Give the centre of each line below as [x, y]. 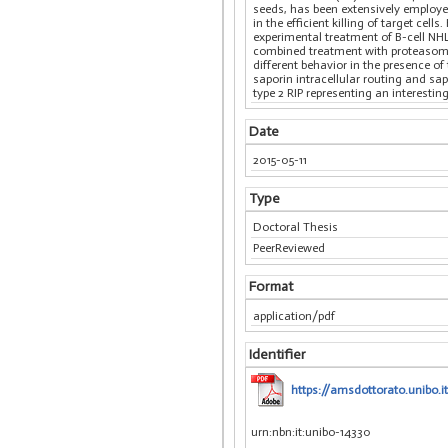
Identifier [277, 354]
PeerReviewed [289, 248]
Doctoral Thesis [296, 227]
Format [270, 287]
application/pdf [294, 315]
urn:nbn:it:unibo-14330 [311, 431]
